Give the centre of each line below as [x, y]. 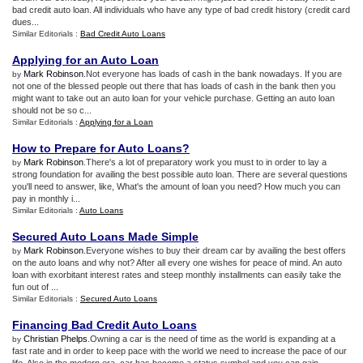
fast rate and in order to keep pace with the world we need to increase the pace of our [179, 351]
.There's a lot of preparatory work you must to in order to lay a [205, 162]
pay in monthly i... [46, 199]
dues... [26, 22]
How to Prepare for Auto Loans [97, 148]
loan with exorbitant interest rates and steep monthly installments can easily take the [177, 275]
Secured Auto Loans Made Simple [105, 237]
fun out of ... [35, 287]
